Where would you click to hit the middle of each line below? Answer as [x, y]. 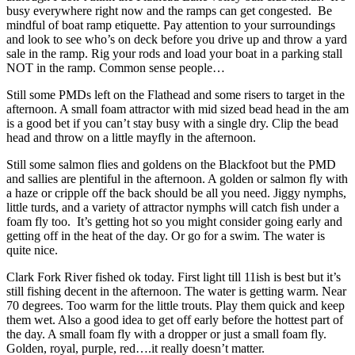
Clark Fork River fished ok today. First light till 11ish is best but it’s [174, 277]
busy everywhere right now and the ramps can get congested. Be [169, 11]
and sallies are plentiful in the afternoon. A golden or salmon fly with [177, 179]
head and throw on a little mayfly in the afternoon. [131, 138]
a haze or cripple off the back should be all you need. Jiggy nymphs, [176, 193]
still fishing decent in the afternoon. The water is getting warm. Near [176, 292]
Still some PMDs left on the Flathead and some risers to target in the [176, 95]
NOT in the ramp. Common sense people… [116, 68]
